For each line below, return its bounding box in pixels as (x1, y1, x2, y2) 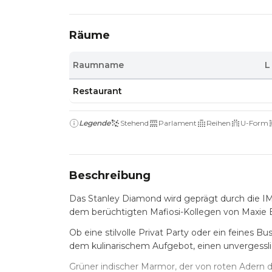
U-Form (240, 118, 268, 127)
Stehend (120, 118, 149, 127)
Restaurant (73, 86, 123, 97)
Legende (79, 118, 110, 127)
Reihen (206, 118, 231, 127)
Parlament (158, 118, 197, 127)
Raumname (73, 59, 124, 70)
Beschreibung (69, 169, 151, 182)
